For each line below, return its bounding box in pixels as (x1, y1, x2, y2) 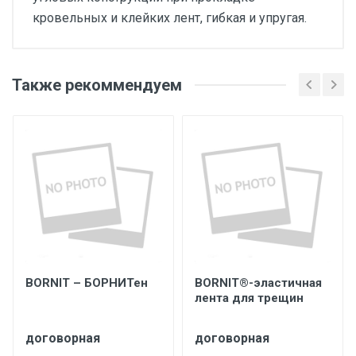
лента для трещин (195, 291, 304, 305)
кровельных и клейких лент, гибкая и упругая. (33, 10, 307, 25)
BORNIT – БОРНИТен (25, 276, 148, 290)
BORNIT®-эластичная (195, 276, 322, 290)
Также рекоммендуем (12, 75, 182, 95)
